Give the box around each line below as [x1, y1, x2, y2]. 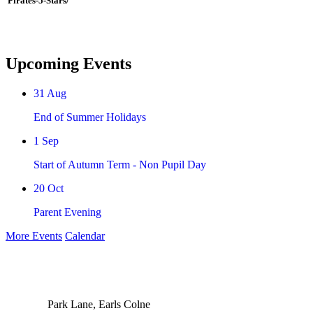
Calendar [65, 229, 105, 242]
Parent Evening [34, 205, 101, 218]
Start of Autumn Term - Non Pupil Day [34, 158, 206, 170]
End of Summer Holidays [34, 110, 146, 123]
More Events [6, 229, 62, 242]
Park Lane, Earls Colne [45, 298, 150, 310]
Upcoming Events [6, 54, 131, 73]
